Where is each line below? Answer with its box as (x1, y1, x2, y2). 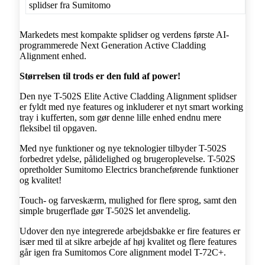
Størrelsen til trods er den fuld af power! (20, 70, 180, 81)
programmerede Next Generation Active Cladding (20, 40, 206, 50)
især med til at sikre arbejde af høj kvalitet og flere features (20, 236, 237, 247)
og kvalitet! (20, 174, 62, 185)
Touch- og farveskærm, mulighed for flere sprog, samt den (20, 195, 237, 205)
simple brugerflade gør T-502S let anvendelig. (20, 205, 190, 216)
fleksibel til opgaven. (20, 122, 97, 133)
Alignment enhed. (20, 50, 86, 61)
